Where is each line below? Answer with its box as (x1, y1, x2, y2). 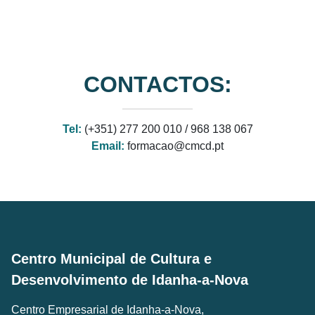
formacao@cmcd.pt (124, 139, 224, 152)
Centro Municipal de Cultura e (11, 250, 212, 266)
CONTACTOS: (83, 71, 232, 97)
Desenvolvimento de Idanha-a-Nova (11, 271, 248, 288)
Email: (91, 139, 124, 152)
